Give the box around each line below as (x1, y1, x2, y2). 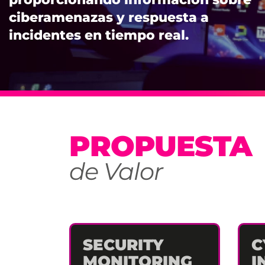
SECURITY (83, 235, 163, 254)
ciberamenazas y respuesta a (9, 9, 209, 25)
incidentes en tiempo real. (9, 27, 189, 43)
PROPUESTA (69, 129, 252, 163)
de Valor (69, 157, 163, 186)
